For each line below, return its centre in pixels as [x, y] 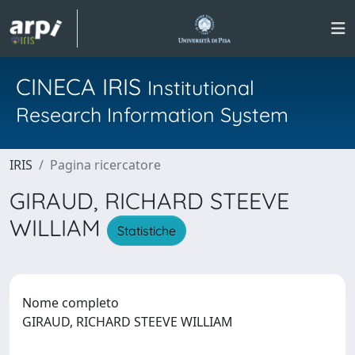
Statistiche [147, 230]
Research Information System [152, 115]
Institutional [201, 88]
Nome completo [71, 302]
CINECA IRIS [82, 86]
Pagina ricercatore [105, 165]
